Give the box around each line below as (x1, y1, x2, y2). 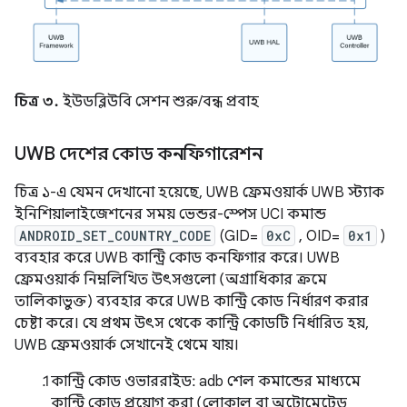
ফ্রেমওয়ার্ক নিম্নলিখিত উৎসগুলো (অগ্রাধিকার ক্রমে (15, 271, 327, 290)
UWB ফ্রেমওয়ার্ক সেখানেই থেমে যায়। (15, 336, 239, 355)
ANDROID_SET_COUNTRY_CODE (19, 227, 211, 245)
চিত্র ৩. (15, 93, 59, 112)
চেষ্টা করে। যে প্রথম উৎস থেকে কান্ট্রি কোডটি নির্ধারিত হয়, (15, 314, 369, 333)
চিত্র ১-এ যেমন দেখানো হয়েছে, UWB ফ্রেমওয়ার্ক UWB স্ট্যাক (15, 184, 384, 203)
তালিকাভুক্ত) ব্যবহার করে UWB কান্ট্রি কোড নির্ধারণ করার (15, 293, 369, 312)
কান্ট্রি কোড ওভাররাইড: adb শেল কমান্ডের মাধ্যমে (51, 372, 361, 392)
